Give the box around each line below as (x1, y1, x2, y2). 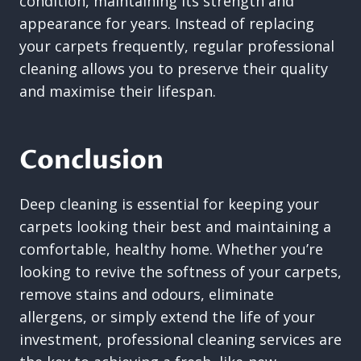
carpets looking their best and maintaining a (19, 217, 331, 236)
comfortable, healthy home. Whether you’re (19, 239, 323, 259)
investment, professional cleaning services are (19, 330, 342, 349)
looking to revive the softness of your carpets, (19, 262, 342, 281)
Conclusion (19, 143, 164, 178)
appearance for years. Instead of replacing (19, 14, 314, 33)
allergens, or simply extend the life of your (19, 307, 315, 326)
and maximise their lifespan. (19, 81, 216, 101)
